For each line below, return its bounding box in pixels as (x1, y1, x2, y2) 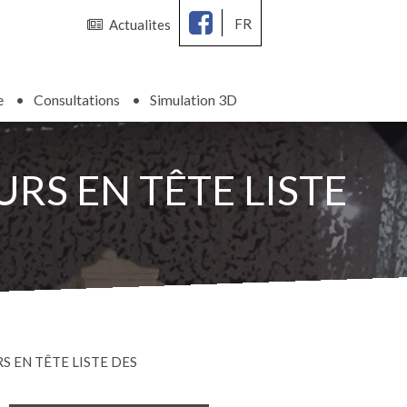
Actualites (109, 16, 171, 33)
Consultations (34, 91, 120, 108)
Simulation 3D (150, 91, 237, 108)
